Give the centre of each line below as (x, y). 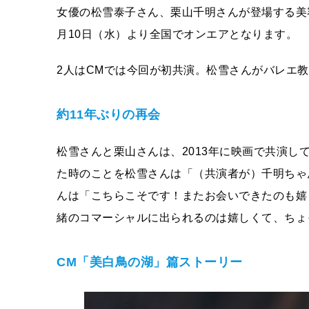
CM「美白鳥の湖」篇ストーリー (150, 262)
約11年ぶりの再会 (109, 114)
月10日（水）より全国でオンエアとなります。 (177, 34)
